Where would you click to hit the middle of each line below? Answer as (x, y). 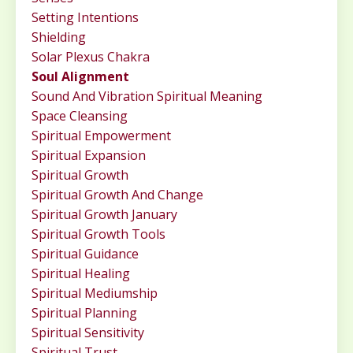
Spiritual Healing (81, 274)
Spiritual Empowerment (101, 136)
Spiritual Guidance (85, 254)
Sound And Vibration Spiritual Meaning (147, 97)
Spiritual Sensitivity (88, 333)
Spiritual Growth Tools (98, 234)
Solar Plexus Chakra (91, 57)
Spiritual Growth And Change (117, 195)
